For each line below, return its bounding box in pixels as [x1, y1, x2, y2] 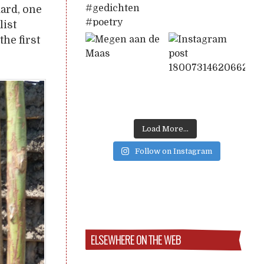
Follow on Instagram [135, 147, 213, 156]
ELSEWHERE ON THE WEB [91, 232, 181, 248]
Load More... [142, 124, 189, 133]
